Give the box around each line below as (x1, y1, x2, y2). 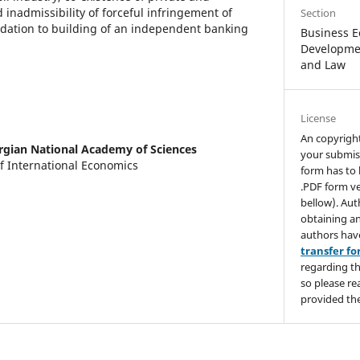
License (301, 110, 337, 125)
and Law (301, 56, 346, 72)
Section (301, 5, 337, 20)
